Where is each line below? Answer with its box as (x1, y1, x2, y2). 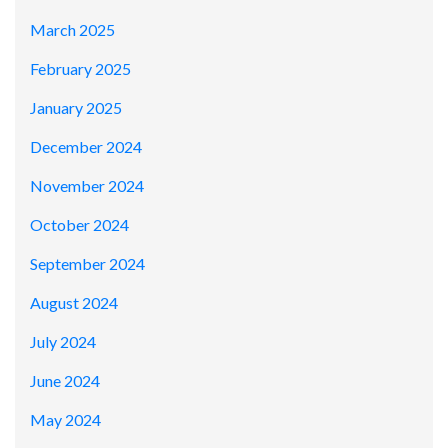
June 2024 (30, 371, 100, 391)
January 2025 (30, 98, 122, 118)
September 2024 (30, 254, 145, 274)
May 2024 (30, 410, 101, 430)
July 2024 (30, 332, 96, 352)
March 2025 (30, 20, 115, 40)
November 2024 (30, 176, 144, 196)
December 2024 (30, 137, 142, 157)
